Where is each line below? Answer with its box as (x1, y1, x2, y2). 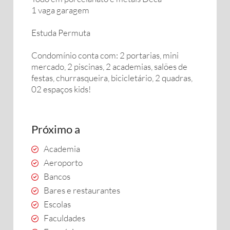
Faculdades (44, 213, 85, 223)
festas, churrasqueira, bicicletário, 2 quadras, (31, 72, 193, 83)
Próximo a (31, 122, 80, 136)
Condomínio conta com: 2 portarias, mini (31, 50, 179, 61)
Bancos (44, 171, 70, 182)
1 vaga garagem (31, 5, 89, 15)
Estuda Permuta (31, 27, 90, 38)
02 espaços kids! (31, 84, 91, 94)
